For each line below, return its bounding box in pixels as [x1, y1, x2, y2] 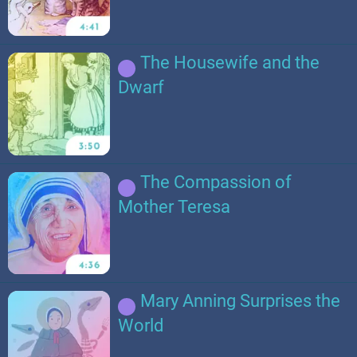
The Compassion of [140, 171, 292, 192]
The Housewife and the [140, 53, 320, 73]
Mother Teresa [118, 196, 231, 217]
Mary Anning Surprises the [140, 291, 341, 312]
